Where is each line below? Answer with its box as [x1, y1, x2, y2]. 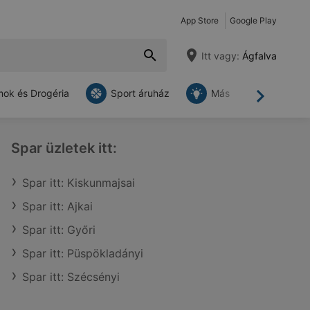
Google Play [230, 15, 277, 26]
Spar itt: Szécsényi [22, 270, 120, 284]
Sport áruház [111, 87, 170, 99]
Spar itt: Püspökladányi [22, 246, 143, 260]
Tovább [259, 95, 299, 109]
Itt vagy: [201, 49, 239, 62]
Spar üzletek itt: [11, 140, 117, 156]
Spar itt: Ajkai [22, 199, 93, 213]
